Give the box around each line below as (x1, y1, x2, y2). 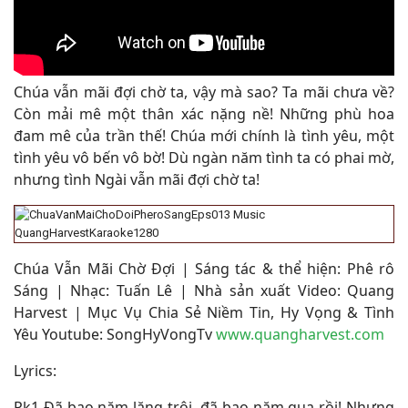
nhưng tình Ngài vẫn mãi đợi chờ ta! (14, 169, 260, 189)
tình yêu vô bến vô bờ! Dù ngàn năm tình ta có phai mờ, (14, 148, 394, 168)
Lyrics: (14, 361, 56, 381)
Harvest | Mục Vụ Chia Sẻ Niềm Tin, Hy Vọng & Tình (14, 302, 394, 322)
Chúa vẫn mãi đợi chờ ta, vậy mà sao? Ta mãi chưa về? (14, 82, 394, 102)
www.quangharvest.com (216, 324, 384, 344)
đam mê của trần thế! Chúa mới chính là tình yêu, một (14, 126, 394, 146)
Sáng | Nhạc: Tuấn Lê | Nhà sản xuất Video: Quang (14, 280, 394, 301)
